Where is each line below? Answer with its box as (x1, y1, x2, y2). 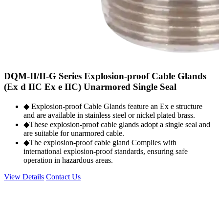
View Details (4, 173, 44, 181)
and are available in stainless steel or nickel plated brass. (23, 111, 195, 120)
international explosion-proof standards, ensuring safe (23, 147, 188, 156)
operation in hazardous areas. (23, 156, 113, 165)
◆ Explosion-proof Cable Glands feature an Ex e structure (23, 102, 202, 111)
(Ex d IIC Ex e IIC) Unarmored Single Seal (4, 82, 176, 92)
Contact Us (46, 173, 81, 181)
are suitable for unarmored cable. (23, 129, 124, 138)
